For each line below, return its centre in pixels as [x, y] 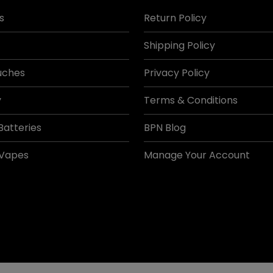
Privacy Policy [177, 73]
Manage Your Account [197, 155]
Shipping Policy [179, 45]
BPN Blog [165, 128]
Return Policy [175, 18]
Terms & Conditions [191, 100]
